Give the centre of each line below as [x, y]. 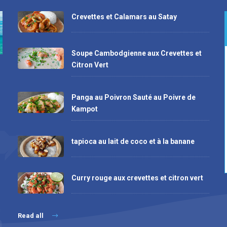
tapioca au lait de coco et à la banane [133, 141]
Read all [31, 215]
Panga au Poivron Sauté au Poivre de [133, 97]
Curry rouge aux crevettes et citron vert [137, 178]
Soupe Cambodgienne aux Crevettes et [136, 53]
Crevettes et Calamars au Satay [124, 17]
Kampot [84, 109]
